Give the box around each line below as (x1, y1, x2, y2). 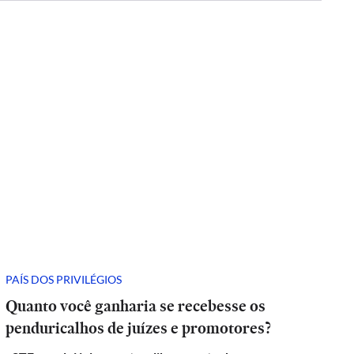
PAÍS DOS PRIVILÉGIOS (6, 272, 122, 286)
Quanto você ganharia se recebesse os (6, 295, 266, 317)
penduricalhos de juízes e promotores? (6, 317, 275, 339)
